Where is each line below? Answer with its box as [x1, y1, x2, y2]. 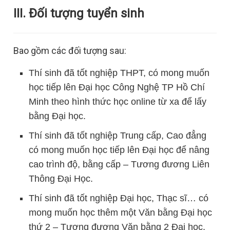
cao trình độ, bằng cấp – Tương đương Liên [29, 159, 210, 169]
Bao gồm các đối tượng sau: [13, 45, 127, 56]
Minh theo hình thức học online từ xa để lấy [29, 97, 207, 107]
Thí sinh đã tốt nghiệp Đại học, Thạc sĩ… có [29, 193, 209, 203]
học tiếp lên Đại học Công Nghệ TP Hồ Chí [29, 82, 205, 92]
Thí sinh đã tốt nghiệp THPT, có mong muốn [29, 68, 210, 78]
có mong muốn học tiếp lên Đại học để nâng [29, 145, 210, 155]
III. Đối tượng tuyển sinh [13, 6, 145, 21]
